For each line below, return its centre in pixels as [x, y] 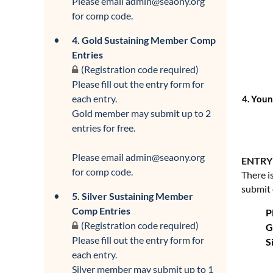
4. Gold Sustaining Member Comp [144, 40]
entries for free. [104, 128]
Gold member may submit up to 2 [141, 113]
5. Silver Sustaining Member [133, 196]
